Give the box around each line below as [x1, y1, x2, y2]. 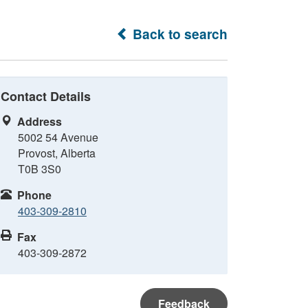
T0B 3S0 [18, 161, 61, 177]
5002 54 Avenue [18, 129, 98, 145]
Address [17, 113, 62, 129]
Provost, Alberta [18, 145, 96, 161]
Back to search [129, 24, 228, 43]
